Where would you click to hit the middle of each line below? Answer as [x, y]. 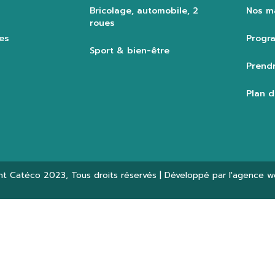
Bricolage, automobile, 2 [144, 11]
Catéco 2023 [38, 176]
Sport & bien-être [129, 51]
